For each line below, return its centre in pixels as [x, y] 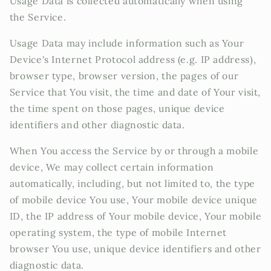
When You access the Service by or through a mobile [134, 150]
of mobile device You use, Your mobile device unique [133, 199]
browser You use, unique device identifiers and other [135, 248]
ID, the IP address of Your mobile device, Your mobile [135, 216]
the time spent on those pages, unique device [117, 108]
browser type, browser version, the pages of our [124, 75]
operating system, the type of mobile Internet [118, 232]
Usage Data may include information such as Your [127, 43]
